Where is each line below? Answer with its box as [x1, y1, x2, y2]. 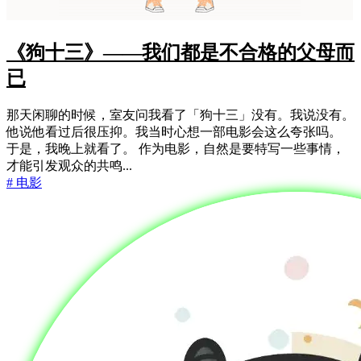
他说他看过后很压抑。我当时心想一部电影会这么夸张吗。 [6, 124, 342, 139]
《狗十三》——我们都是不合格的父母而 [6, 41, 355, 63]
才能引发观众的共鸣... [6, 158, 132, 172]
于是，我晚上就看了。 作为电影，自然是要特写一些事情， [6, 141, 345, 156]
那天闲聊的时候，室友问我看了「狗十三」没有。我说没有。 [6, 107, 355, 122]
